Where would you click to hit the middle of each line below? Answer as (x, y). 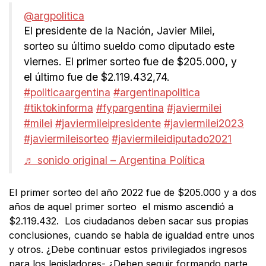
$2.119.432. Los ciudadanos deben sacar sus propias (129, 221)
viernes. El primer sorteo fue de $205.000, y (130, 62)
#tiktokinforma (58, 108)
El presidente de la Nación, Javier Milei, (119, 31)
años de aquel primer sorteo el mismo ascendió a (121, 207)
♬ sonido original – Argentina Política (114, 160)
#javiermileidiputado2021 (172, 139)
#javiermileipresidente (108, 123)
